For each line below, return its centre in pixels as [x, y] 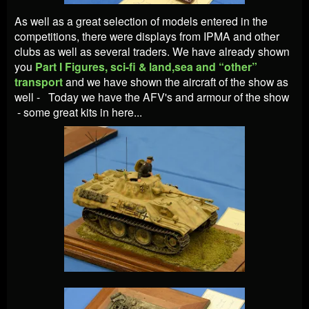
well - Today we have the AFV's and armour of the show [152, 96]
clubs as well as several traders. [93, 51]
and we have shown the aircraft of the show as [177, 81]
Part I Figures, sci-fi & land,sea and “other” [146, 66]
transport [39, 81]
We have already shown [231, 51]
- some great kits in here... [78, 111]
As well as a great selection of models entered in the [141, 20]
